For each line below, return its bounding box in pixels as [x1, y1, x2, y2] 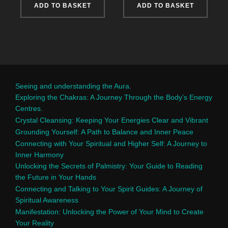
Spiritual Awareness [15, 196, 78, 205]
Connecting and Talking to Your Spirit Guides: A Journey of [15, 185, 203, 193]
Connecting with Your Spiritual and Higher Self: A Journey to [15, 139, 207, 148]
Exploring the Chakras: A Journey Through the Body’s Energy [15, 93, 212, 102]
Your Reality [15, 218, 54, 227]
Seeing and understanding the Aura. [15, 81, 131, 90]
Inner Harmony [15, 150, 64, 159]
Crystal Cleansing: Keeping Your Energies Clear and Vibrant [15, 116, 208, 125]
